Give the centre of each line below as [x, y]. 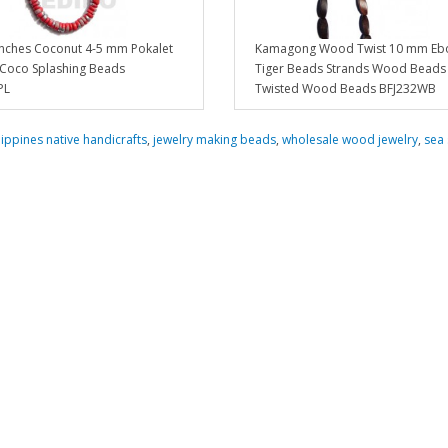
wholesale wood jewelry [349, 140]
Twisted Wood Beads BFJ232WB [345, 89]
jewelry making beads [214, 140]
